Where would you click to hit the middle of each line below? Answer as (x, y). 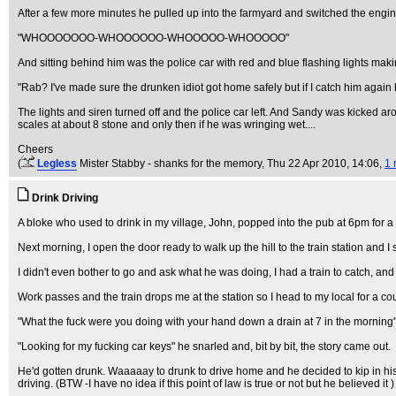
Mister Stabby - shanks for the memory (171, 164)
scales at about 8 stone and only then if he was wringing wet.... (167, 125)
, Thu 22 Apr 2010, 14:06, (323, 164)
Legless (57, 164)
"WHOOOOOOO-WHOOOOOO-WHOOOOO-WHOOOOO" (153, 38)
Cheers (35, 149)
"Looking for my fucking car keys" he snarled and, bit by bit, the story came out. (204, 346)
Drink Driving (65, 198)
